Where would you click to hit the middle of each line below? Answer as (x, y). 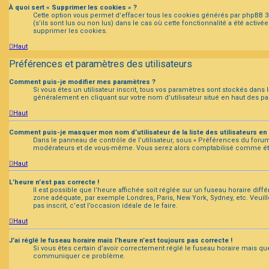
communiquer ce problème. (79, 256)
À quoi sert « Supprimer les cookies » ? (73, 7)
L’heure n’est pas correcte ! (54, 183)
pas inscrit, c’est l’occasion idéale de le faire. (105, 206)
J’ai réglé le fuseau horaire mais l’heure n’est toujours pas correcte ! (121, 240)
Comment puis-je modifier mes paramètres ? (82, 82)
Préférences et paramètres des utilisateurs (101, 64)
